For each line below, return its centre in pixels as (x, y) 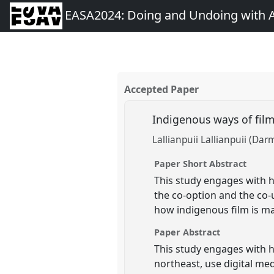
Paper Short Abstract (201, 163)
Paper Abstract (187, 232)
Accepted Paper (162, 90)
